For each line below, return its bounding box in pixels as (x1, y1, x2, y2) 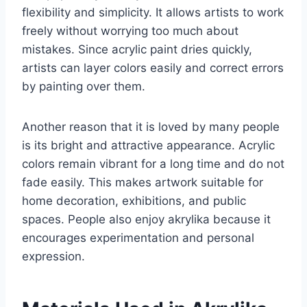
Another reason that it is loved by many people (22, 120, 280, 134)
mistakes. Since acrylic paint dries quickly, (22, 42, 252, 57)
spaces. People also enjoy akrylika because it (22, 212, 271, 227)
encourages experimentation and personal (22, 231, 254, 245)
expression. (22, 249, 85, 264)
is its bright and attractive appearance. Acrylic (22, 138, 275, 153)
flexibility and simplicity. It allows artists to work (22, 5, 284, 20)
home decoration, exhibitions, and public (22, 194, 246, 208)
